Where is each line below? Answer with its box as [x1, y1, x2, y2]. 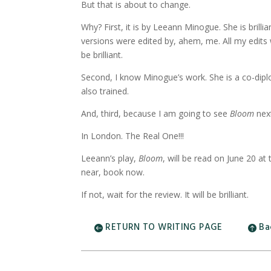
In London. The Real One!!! [81, 129, 184, 142]
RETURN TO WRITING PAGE [105, 220, 223, 235]
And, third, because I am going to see [81, 107, 230, 119]
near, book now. [81, 166, 145, 178]
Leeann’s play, [81, 152, 139, 164]
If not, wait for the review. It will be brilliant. [81, 188, 249, 200]
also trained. [81, 85, 129, 97]
